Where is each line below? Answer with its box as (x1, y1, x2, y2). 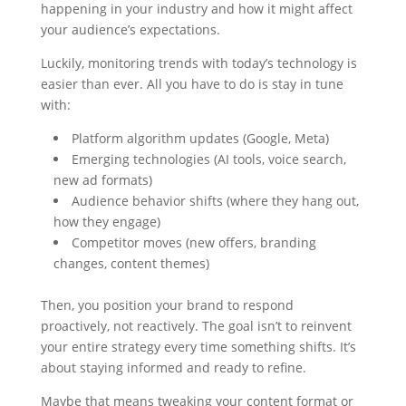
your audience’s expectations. (40, 21, 220, 39)
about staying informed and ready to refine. (40, 359, 306, 377)
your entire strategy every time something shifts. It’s (40, 338, 356, 356)
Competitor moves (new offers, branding (71, 234, 316, 252)
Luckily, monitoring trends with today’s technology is (40, 54, 357, 72)
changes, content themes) (53, 255, 209, 273)
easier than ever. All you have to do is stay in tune (40, 75, 343, 93)
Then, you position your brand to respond (40, 296, 294, 314)
